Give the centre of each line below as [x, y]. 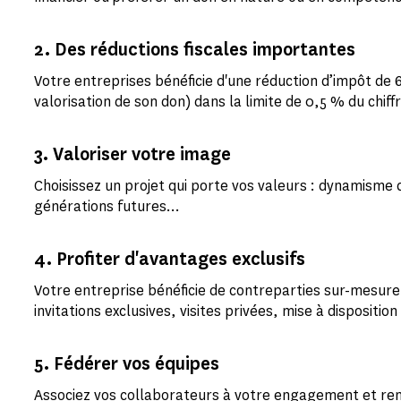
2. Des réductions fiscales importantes [195, 50]
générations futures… [109, 206]
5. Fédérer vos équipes [127, 364]
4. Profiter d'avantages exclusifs [170, 259]
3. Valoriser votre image [133, 154]
